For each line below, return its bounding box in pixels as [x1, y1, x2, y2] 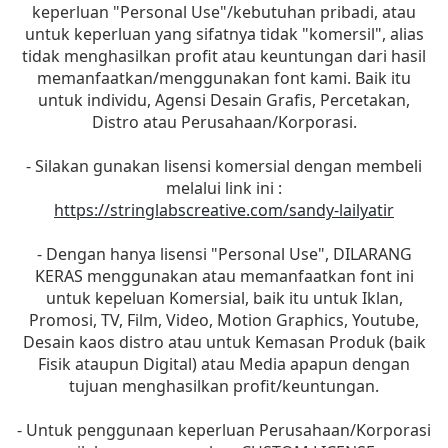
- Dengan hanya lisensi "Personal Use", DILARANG [36, 243, 412, 266]
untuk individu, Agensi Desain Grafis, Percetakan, [38, 89, 410, 112]
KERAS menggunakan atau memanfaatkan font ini [34, 265, 414, 288]
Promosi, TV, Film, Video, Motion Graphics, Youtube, [29, 309, 419, 332]
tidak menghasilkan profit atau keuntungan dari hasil [22, 45, 426, 68]
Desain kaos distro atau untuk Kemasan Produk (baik [22, 331, 426, 354]
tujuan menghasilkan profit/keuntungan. [69, 375, 379, 398]
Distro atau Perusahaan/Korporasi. [91, 111, 357, 134]
